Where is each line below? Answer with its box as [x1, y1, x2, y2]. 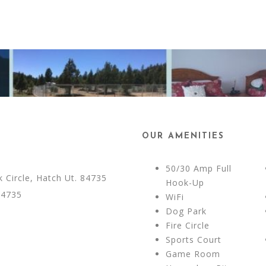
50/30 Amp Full [166, 163, 232, 174]
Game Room [166, 248, 220, 259]
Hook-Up [166, 177, 207, 188]
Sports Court [166, 234, 221, 245]
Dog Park [166, 205, 210, 217]
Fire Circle [166, 220, 210, 231]
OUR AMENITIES [142, 132, 224, 141]
